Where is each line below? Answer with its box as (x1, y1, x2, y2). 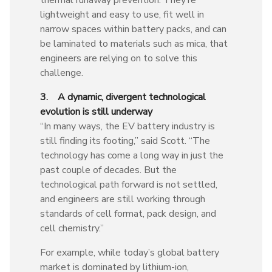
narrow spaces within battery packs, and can (40, 22, 226, 36)
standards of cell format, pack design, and (40, 206, 216, 220)
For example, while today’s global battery (40, 245, 219, 259)
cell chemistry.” (40, 221, 104, 235)
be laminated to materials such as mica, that (40, 36, 228, 50)
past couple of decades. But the (40, 163, 177, 177)
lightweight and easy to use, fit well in (40, 7, 204, 21)
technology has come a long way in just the (40, 148, 223, 162)
